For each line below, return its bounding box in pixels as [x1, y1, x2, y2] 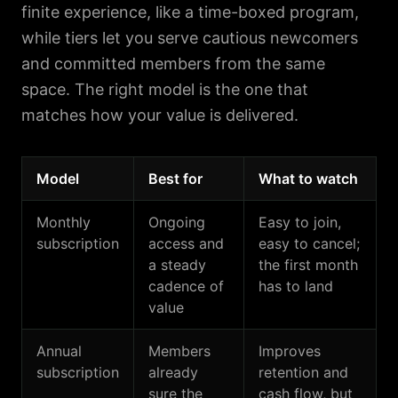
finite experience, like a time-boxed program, [21, 3, 359, 21]
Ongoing [148, 213, 205, 231]
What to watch [259, 170, 358, 187]
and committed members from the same [21, 54, 325, 73]
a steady [148, 256, 206, 274]
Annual [36, 342, 82, 360]
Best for [148, 170, 203, 187]
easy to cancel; [259, 235, 360, 252]
